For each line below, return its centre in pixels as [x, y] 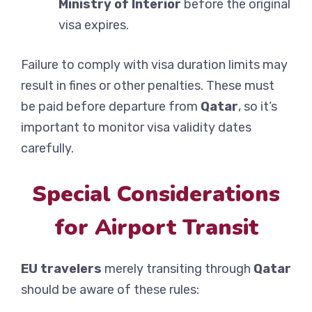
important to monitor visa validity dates [136, 128]
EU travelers [61, 269]
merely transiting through [178, 269]
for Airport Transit [156, 228]
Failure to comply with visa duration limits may [154, 65]
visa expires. [94, 25]
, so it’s [258, 107]
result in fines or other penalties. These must [148, 86]
